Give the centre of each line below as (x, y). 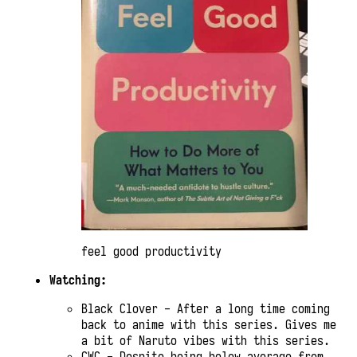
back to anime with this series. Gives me (209, 325)
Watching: (78, 280)
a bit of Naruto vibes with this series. (206, 341)
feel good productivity (152, 251)
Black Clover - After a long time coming (206, 309)
